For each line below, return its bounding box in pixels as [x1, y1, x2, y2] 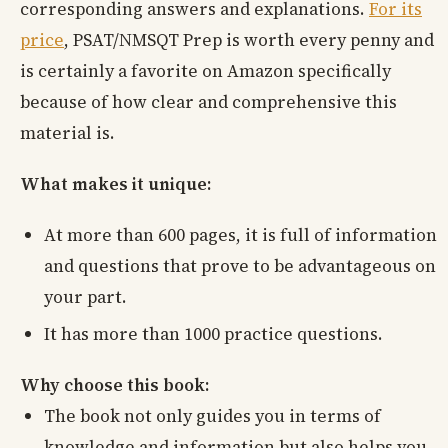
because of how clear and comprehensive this [20, 89, 397, 114]
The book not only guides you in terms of [44, 404, 381, 429]
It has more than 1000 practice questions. [44, 322, 383, 347]
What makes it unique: [20, 171, 211, 196]
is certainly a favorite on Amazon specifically [20, 58, 391, 83]
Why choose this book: [20, 373, 209, 398]
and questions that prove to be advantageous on [44, 253, 436, 278]
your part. [44, 284, 127, 309]
